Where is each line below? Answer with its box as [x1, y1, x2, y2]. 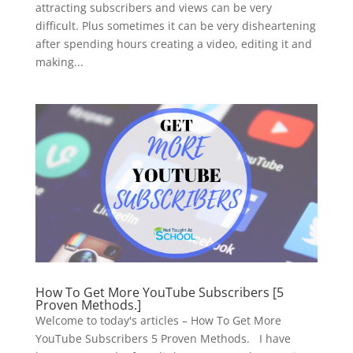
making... [35, 54, 84, 69]
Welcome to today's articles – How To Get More [35, 313, 281, 329]
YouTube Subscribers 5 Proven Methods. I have [35, 331, 291, 347]
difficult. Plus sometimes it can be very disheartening [35, 17, 316, 33]
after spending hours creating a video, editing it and [35, 35, 312, 51]
